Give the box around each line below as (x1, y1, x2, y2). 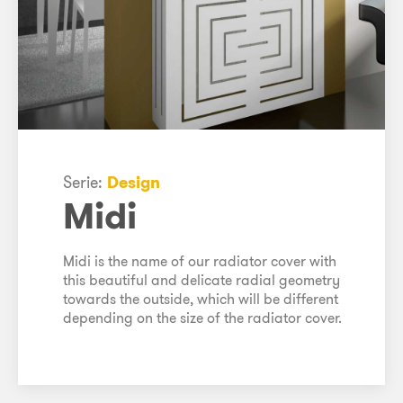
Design (107, 171, 160, 193)
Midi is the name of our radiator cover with (63, 251, 336, 270)
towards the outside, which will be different (63, 289, 338, 308)
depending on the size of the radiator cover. (63, 308, 342, 327)
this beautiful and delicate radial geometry (63, 270, 340, 289)
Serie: (63, 171, 107, 193)
